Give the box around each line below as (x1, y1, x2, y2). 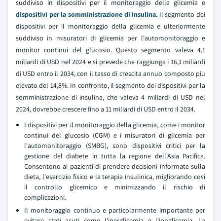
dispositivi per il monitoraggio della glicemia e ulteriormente (16, 22, 205, 31)
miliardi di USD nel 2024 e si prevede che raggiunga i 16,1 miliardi (16, 57, 205, 66)
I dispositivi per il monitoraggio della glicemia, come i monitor (24, 120, 205, 129)
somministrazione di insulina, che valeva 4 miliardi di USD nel (16, 93, 205, 102)
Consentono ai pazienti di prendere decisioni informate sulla (24, 162, 205, 171)
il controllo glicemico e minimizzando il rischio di (24, 183, 205, 191)
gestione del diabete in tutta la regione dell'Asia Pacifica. (24, 151, 205, 160)
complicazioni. (24, 193, 66, 202)
